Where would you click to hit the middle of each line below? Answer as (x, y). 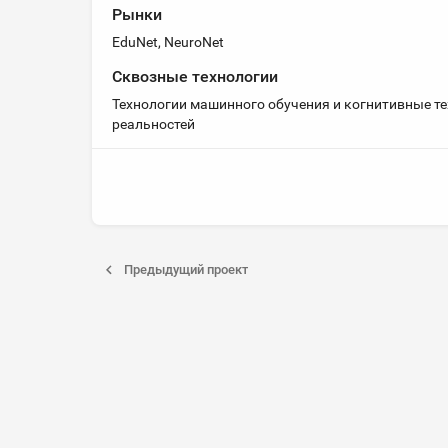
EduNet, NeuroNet (168, 42)
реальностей (153, 124)
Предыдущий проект (186, 269)
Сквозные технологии (195, 76)
